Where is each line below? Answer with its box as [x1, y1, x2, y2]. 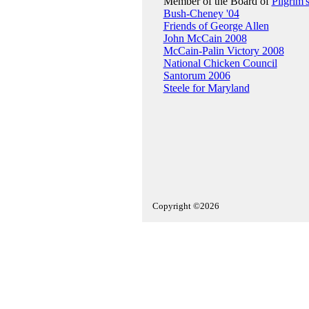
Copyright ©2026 [152, 201, 219, 211]
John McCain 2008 [163, 32, 247, 44]
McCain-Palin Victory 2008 [163, 45, 284, 57]
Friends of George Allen [163, 20, 269, 32]
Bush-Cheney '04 [163, 8, 239, 19]
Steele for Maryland [163, 82, 250, 94]
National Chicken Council [163, 57, 277, 69]
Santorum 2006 [163, 70, 230, 81]
